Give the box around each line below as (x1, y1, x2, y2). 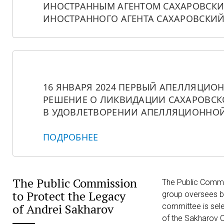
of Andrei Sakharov (12, 201, 113, 217)
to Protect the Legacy (12, 188, 125, 204)
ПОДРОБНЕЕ (43, 131, 98, 143)
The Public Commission (12, 175, 137, 191)
